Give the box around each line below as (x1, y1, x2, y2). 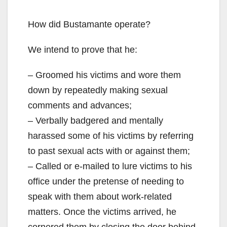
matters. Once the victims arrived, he (28, 206, 176, 217)
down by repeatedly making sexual (28, 85, 168, 95)
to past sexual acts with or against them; (28, 145, 190, 156)
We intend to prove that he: (28, 44, 137, 55)
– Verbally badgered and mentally (28, 115, 163, 126)
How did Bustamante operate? (28, 19, 150, 29)
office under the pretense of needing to (28, 176, 184, 186)
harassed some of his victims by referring (28, 130, 194, 141)
